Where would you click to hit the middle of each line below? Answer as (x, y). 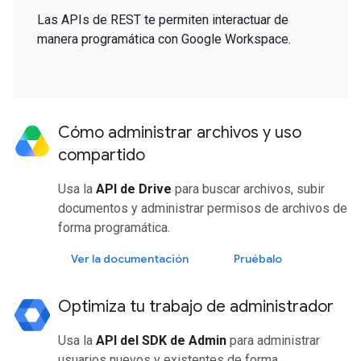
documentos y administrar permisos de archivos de (203, 208)
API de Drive (134, 189)
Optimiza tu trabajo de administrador (196, 306)
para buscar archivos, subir (248, 189)
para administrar (273, 340)
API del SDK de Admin (161, 340)
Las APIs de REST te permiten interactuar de (163, 19)
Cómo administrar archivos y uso (180, 132)
